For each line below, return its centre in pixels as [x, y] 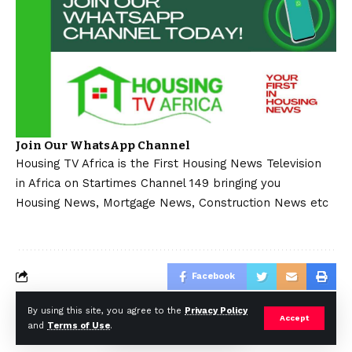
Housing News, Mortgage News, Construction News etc [172, 202]
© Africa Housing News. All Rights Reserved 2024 [176, 333]
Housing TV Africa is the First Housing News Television [169, 163]
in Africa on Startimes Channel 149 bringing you [148, 183]
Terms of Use [79, 326]
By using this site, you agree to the [106, 311]
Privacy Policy [216, 311]
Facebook [213, 276]
